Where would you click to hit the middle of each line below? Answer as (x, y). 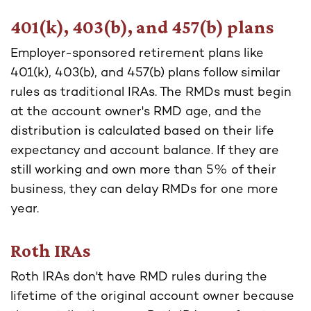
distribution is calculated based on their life (142, 132)
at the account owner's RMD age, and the (136, 112)
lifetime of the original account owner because (152, 297)
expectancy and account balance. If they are (145, 151)
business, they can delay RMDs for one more (144, 190)
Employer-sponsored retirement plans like (137, 54)
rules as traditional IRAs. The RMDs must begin (151, 93)
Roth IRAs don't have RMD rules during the (139, 278)
